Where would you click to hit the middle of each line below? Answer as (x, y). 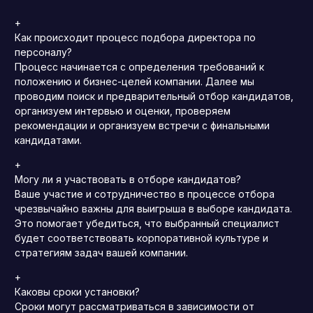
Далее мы (230, 81)
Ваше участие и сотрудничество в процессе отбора (145, 194)
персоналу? (43, 52)
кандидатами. (48, 140)
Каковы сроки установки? (77, 292)
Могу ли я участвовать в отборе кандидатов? (128, 179)
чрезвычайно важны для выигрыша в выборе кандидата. (153, 209)
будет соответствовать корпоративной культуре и (141, 238)
